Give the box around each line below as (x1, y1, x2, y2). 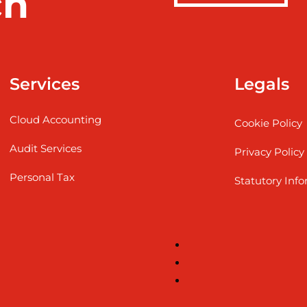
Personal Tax (10, 170, 75, 184)
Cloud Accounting (10, 112, 102, 126)
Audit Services (10, 141, 82, 155)
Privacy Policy (234, 145, 305, 158)
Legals (234, 73, 290, 94)
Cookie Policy (234, 116, 303, 130)
